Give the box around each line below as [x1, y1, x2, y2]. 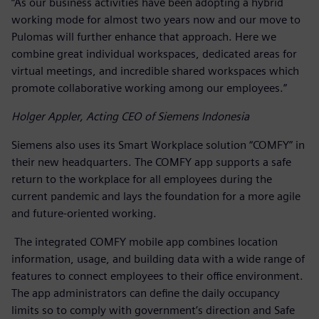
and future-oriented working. [11, 206, 157, 220]
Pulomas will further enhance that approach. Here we [11, 29, 276, 43]
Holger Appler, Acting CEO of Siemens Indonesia [11, 109, 249, 123]
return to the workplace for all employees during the [11, 172, 272, 186]
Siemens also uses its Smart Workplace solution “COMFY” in [11, 137, 305, 152]
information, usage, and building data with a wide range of [11, 251, 305, 266]
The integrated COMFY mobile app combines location [11, 234, 278, 249]
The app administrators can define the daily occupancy [11, 286, 280, 300]
